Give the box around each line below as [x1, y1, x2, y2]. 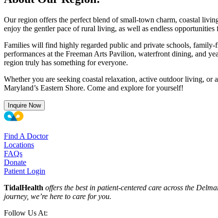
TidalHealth [4, 183, 43, 192]
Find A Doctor [4, 132, 48, 141]
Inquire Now [8, 102, 41, 109]
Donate [4, 158, 26, 167]
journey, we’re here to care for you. [4, 192, 111, 201]
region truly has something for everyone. [4, 58, 128, 67]
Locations [4, 141, 34, 149]
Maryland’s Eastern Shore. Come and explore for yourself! [4, 84, 183, 92]
